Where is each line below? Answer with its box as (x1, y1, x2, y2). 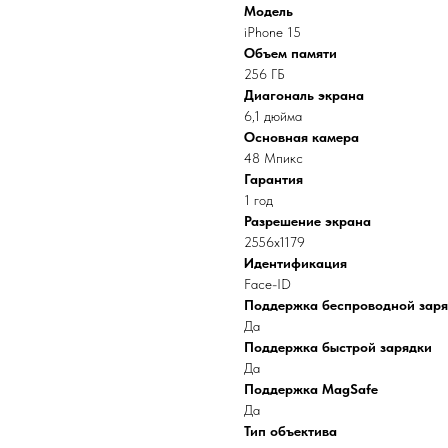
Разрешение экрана (244, 212, 371, 229)
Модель (244, 2, 293, 19)
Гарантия (244, 170, 303, 187)
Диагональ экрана (244, 86, 364, 103)
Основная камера (244, 128, 359, 145)
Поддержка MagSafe (244, 380, 378, 397)
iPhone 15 (244, 23, 301, 40)
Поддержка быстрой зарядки (244, 338, 432, 355)
